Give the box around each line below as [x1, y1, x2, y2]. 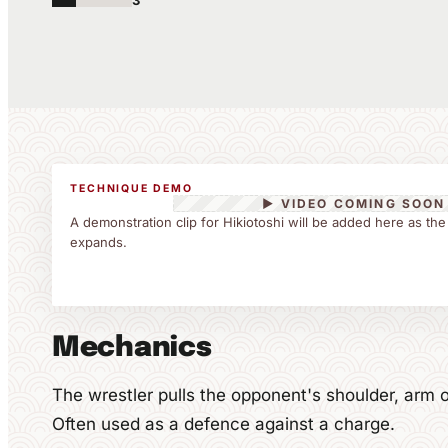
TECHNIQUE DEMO [70, 182, 193, 195]
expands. [70, 234, 127, 250]
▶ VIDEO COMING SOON [262, 196, 446, 211]
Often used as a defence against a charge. [52, 414, 395, 434]
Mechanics [52, 334, 212, 363]
